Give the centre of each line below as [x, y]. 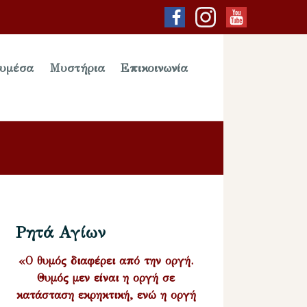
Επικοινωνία [155, 69]
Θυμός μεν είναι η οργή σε [106, 278]
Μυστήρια [77, 69]
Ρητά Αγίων [61, 232]
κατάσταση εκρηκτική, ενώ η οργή [106, 295]
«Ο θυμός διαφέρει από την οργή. [106, 260]
